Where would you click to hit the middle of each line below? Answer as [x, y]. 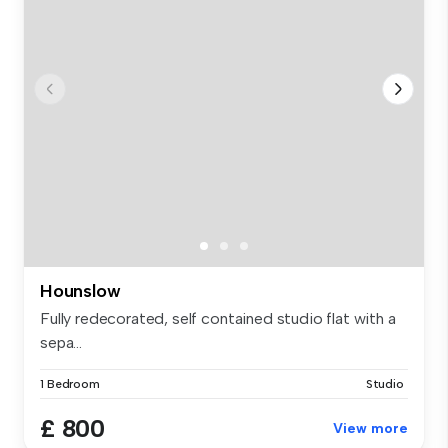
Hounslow [80, 291]
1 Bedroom [70, 384]
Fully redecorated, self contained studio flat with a [218, 319]
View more [370, 429]
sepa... [61, 343]
